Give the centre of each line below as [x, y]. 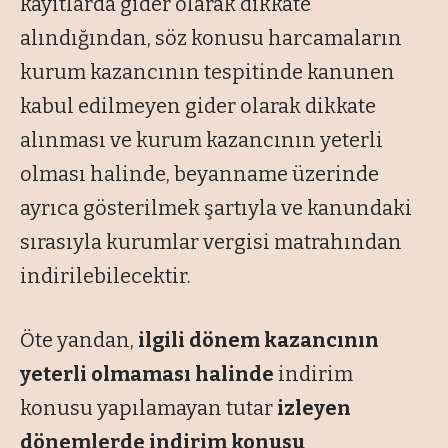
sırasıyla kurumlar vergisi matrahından [211, 242]
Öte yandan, [79, 340]
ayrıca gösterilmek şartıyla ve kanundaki [216, 208]
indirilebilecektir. [105, 276]
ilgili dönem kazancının [258, 340]
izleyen [314, 408]
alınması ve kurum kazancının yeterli [201, 140]
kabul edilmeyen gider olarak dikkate [198, 106]
